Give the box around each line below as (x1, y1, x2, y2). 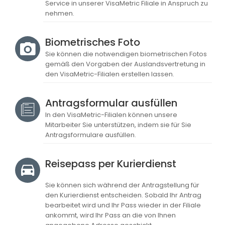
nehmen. (45, 9, 74, 18)
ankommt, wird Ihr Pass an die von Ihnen (45, 210, 176, 220)
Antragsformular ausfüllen (45, 96, 177, 110)
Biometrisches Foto (45, 35, 140, 49)
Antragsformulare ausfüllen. (45, 130, 136, 140)
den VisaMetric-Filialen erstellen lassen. (45, 69, 174, 79)
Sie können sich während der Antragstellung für (45, 180, 199, 190)
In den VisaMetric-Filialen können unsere (45, 110, 177, 120)
